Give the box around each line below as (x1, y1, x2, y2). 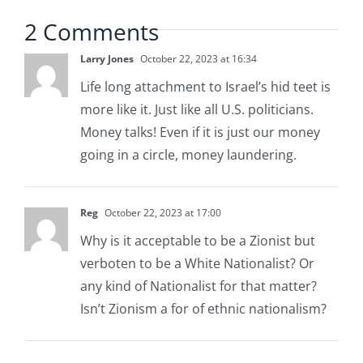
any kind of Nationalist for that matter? (79, 276, 317, 295)
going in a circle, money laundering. (79, 145, 297, 164)
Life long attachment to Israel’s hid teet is (79, 77, 331, 96)
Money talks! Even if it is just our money (79, 122, 320, 141)
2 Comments (23, 15, 159, 47)
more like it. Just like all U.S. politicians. (79, 100, 314, 118)
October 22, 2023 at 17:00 (101, 205, 221, 220)
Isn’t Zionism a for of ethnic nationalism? (79, 299, 327, 318)
